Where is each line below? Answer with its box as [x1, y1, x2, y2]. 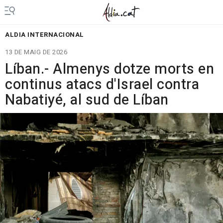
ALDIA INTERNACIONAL [5, 30, 84, 39]
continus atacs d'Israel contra [5, 74, 199, 95]
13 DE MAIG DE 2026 [5, 47, 67, 57]
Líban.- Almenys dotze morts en [5, 59, 214, 80]
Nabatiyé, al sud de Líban [5, 90, 169, 111]
